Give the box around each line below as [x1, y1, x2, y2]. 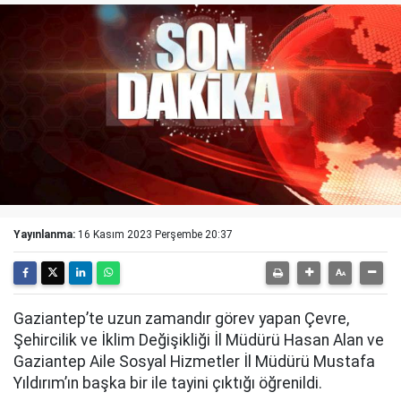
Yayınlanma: [13, 228, 75, 241]
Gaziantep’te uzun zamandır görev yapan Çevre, [13, 310, 349, 328]
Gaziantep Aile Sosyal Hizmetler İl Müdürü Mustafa [13, 353, 375, 371]
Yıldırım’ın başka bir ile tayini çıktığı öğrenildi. [13, 374, 322, 392]
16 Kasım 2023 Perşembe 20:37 [78, 228, 233, 241]
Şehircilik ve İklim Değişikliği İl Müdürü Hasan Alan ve [13, 331, 384, 349]
